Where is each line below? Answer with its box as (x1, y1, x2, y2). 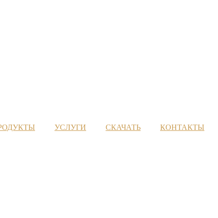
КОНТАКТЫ (160, 123, 204, 131)
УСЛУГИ (54, 123, 86, 131)
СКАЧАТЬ (106, 123, 141, 131)
